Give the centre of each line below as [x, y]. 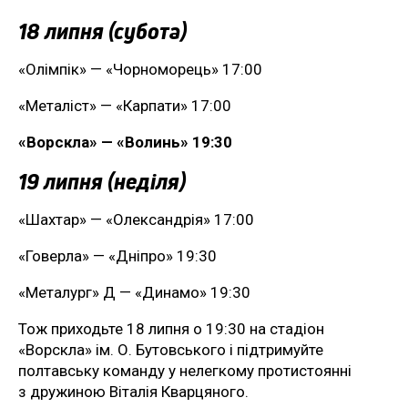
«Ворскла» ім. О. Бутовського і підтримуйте [171, 349]
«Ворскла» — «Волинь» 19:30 [125, 142]
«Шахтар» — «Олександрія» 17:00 [136, 219]
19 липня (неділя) [102, 181]
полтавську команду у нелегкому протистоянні [185, 370]
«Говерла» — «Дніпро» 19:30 [117, 255]
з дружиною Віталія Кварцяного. [133, 391]
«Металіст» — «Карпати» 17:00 [125, 105]
